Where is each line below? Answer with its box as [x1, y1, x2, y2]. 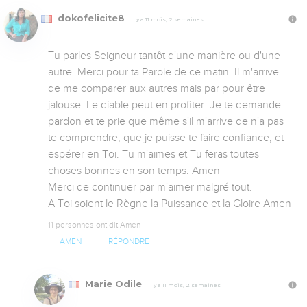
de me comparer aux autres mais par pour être [48, 82, 265, 95]
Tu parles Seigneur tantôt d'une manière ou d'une [48, 49, 280, 62]
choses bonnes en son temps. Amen [48, 164, 220, 177]
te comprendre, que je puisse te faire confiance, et [48, 131, 284, 144]
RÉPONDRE [108, 236, 149, 246]
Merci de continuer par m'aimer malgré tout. [48, 180, 252, 193]
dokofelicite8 [55, 12, 127, 23]
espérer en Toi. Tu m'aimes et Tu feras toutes [48, 147, 259, 160]
